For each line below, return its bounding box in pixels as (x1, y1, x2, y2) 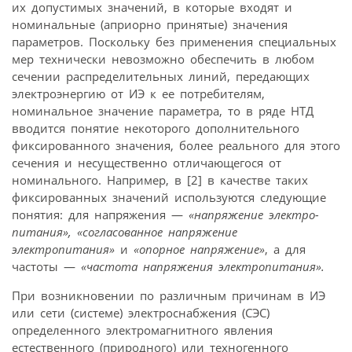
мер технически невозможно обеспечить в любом (12, 50, 314, 67)
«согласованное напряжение (77, 223, 237, 240)
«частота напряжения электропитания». (81, 258, 324, 274)
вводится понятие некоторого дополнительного (12, 119, 299, 136)
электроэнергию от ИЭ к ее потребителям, (12, 85, 265, 101)
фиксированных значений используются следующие (12, 189, 326, 205)
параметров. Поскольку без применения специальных (12, 33, 336, 49)
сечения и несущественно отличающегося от (12, 154, 281, 170)
